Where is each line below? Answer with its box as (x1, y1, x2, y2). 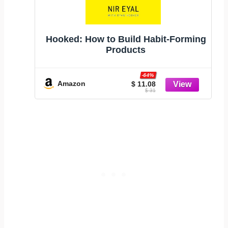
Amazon (58, 79, 85, 88)
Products (106, 44, 146, 55)
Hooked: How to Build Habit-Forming (45, 34, 206, 44)
